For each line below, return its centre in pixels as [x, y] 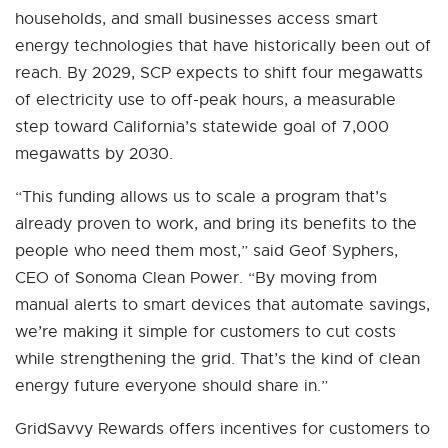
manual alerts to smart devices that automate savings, [222, 305]
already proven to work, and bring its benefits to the [216, 224]
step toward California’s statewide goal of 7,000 [202, 127]
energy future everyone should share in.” [171, 386]
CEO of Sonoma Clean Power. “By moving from [196, 278]
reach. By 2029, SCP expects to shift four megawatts [219, 73]
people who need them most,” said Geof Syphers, [206, 251]
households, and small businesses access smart [196, 19]
